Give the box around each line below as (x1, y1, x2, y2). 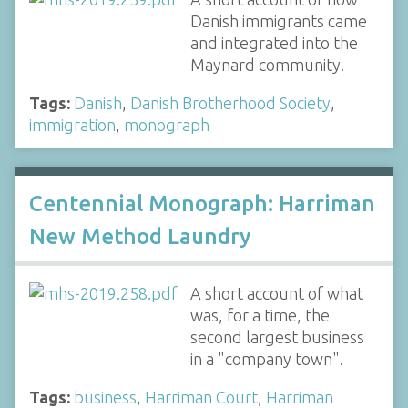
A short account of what (189, 284, 363, 303)
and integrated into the (189, 34, 358, 52)
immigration (29, 116, 116, 134)
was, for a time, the (189, 306, 330, 325)
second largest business (189, 328, 364, 347)
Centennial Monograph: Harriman (29, 191, 375, 217)
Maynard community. (189, 56, 344, 74)
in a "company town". (189, 350, 343, 369)
